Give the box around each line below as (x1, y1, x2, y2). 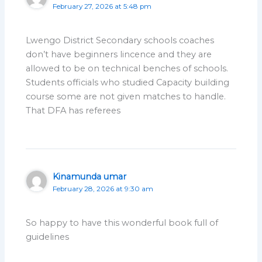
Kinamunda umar (53, 171, 127, 182)
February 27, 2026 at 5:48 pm (53, 2, 152, 11)
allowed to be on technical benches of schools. (26, 63, 229, 74)
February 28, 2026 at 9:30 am (53, 185, 154, 194)
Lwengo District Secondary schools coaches (26, 35, 215, 46)
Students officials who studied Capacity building (26, 77, 230, 88)
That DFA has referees (26, 105, 121, 116)
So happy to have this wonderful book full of (26, 218, 219, 229)
